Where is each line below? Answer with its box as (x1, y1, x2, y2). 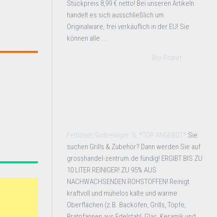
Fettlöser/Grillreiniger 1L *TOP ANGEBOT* (67, 131, 186, 139)
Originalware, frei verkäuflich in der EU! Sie (67, 22, 189, 31)
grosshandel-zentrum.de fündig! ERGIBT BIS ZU (67, 154, 202, 163)
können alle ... (67, 34, 107, 43)
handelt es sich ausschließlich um (67, 11, 164, 19)
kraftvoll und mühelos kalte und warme (67, 189, 177, 198)
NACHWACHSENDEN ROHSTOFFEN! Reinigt (67, 177, 189, 186)
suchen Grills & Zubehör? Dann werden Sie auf (67, 142, 201, 151)
